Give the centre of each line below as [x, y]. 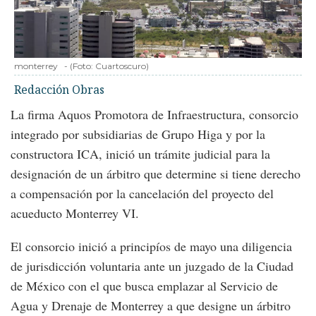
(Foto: [83, 66]
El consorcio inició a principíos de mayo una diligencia [151, 247]
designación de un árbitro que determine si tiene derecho [156, 174]
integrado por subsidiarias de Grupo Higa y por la [138, 134]
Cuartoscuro [121, 66]
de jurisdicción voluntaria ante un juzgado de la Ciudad [152, 266]
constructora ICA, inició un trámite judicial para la [140, 154]
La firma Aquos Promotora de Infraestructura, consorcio [154, 115]
